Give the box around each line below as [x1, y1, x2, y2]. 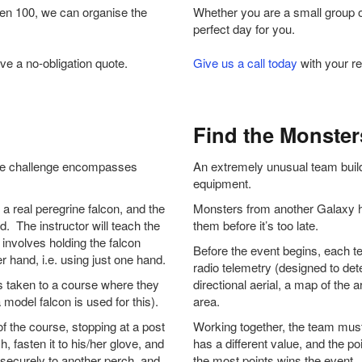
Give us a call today [193, 54, 297, 71]
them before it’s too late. [193, 217, 318, 234]
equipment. [193, 175, 251, 192]
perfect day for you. [193, 20, 295, 37]
